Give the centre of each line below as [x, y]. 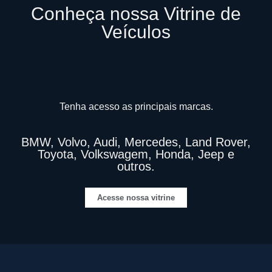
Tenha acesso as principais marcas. [136, 106]
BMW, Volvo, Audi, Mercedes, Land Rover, [136, 142]
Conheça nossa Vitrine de [136, 13]
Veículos [136, 32]
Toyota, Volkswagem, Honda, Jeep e [136, 154]
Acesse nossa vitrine [136, 197]
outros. [136, 166]
